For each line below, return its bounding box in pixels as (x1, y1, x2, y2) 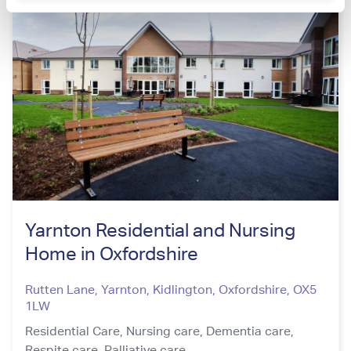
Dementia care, (206, 323, 294, 338)
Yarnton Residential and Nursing (25, 218, 295, 241)
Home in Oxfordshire (25, 241, 198, 264)
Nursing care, (126, 323, 206, 338)
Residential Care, (25, 323, 126, 338)
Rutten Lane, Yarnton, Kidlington (25, 281, 212, 297)
